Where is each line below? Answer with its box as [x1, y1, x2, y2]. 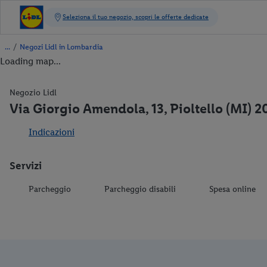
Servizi [10, 159, 42, 172]
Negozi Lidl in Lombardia [20, 42, 103, 51]
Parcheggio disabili [104, 184, 176, 194]
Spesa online [209, 184, 256, 194]
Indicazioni [29, 126, 74, 138]
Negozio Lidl [10, 88, 57, 98]
